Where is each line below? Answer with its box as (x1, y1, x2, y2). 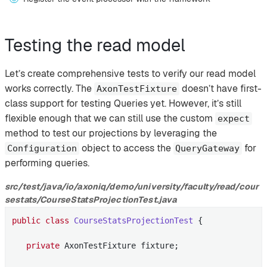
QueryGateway (175, 143, 240, 154)
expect (217, 113, 250, 125)
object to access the (79, 142, 173, 155)
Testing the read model (5, 33, 185, 56)
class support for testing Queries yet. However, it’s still (5, 97, 241, 110)
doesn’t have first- (179, 82, 262, 95)
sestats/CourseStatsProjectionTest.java (5, 194, 177, 206)
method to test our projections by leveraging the (5, 127, 217, 140)
